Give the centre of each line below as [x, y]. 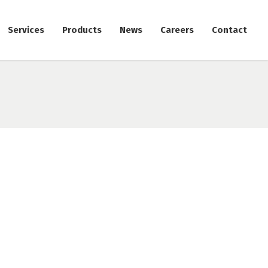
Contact [229, 30]
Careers [177, 30]
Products [82, 30]
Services [26, 30]
